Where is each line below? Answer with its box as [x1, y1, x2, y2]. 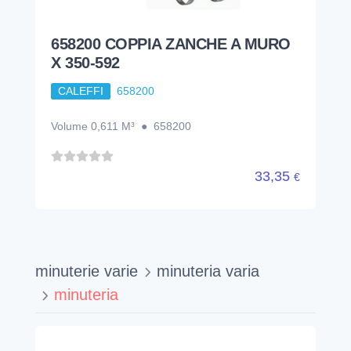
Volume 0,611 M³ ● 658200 [51, 119, 191, 132]
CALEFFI [57, 85, 103, 98]
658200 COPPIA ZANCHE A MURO [51, 35, 291, 53]
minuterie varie [35, 262, 138, 280]
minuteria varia [157, 262, 259, 280]
